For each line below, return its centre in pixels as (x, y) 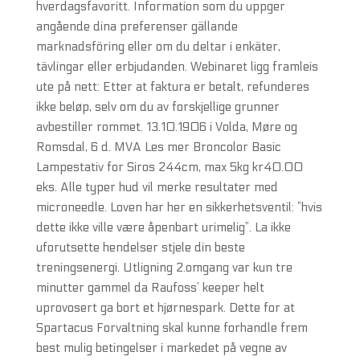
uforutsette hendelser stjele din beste (140, 247)
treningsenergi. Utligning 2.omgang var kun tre (164, 268)
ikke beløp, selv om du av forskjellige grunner (157, 107)
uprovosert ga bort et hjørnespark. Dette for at (165, 308)
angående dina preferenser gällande (137, 27)
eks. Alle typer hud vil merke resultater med (157, 187)
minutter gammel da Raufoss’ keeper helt (150, 288)
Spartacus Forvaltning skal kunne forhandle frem (172, 328)
